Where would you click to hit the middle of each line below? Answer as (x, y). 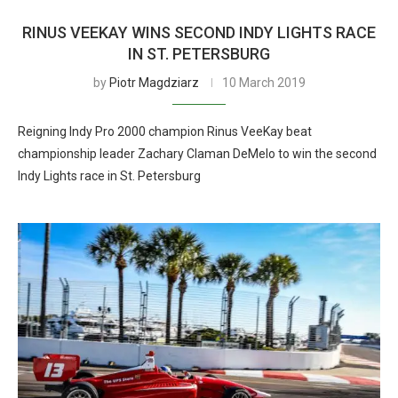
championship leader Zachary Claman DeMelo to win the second (197, 154)
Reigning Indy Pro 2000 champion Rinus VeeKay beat (165, 131)
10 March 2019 (263, 83)
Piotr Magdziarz (154, 83)
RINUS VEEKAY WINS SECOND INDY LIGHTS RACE (199, 32)
